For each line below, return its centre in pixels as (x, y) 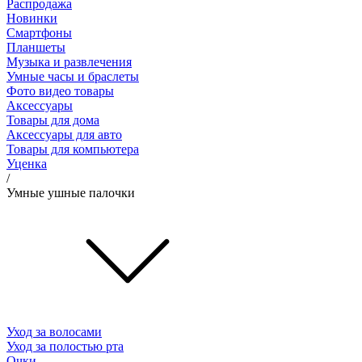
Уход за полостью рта (65, 346)
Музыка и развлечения (69, 61)
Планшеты (36, 47)
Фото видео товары (60, 90)
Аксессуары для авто (64, 134)
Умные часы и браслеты (73, 76)
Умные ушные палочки (71, 192)
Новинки (32, 18)
